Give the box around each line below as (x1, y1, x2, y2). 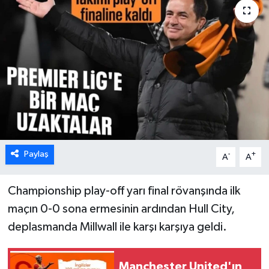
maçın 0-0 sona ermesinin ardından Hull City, (7, 203, 235, 216)
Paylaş (23, 150, 49, 159)
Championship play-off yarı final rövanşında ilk (7, 185, 240, 198)
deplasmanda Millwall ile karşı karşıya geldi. (7, 221, 227, 234)
